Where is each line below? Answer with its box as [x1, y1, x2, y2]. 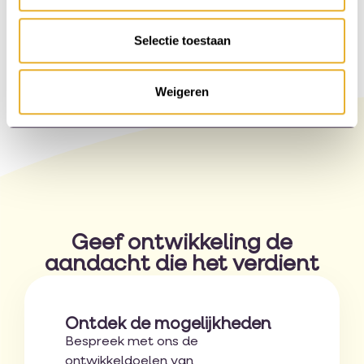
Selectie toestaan [133, 32, 231, 47]
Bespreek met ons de [65, 336, 198, 349]
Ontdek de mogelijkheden [65, 316, 271, 333]
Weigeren [155, 84, 209, 99]
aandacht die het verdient [45, 254, 319, 276]
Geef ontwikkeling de [71, 233, 292, 255]
